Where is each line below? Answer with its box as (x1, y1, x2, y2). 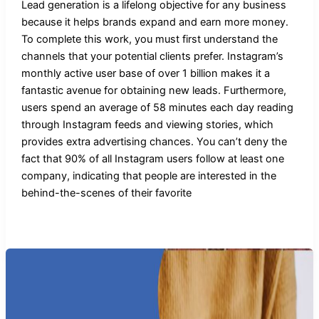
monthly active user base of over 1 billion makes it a (21, 67, 270, 80)
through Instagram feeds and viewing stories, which (21, 118, 273, 132)
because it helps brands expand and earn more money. (21, 16, 288, 29)
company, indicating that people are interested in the (21, 169, 276, 183)
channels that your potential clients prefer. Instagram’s (21, 50, 283, 63)
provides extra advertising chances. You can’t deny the (21, 135, 287, 149)
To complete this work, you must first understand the (21, 33, 278, 46)
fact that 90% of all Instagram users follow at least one (21, 152, 284, 166)
